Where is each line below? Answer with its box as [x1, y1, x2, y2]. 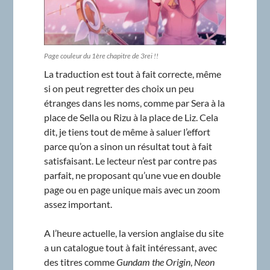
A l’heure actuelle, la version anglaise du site [43, 227, 224, 239]
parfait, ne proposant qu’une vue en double [43, 169, 221, 181]
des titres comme [43, 256, 116, 268]
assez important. [43, 198, 112, 210]
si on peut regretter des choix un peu [43, 82, 194, 94]
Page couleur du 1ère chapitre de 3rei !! [43, 51, 159, 60]
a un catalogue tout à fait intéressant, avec [43, 241, 217, 253]
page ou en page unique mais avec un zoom [43, 183, 220, 195]
